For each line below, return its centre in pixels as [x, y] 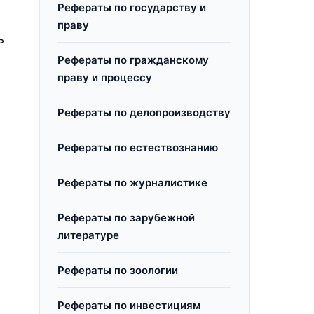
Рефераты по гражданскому [133, 60]
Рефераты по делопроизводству [144, 112]
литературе [88, 235]
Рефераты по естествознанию [138, 148]
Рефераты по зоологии [118, 270]
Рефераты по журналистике [132, 183]
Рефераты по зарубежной [126, 218]
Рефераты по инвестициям [129, 305]
